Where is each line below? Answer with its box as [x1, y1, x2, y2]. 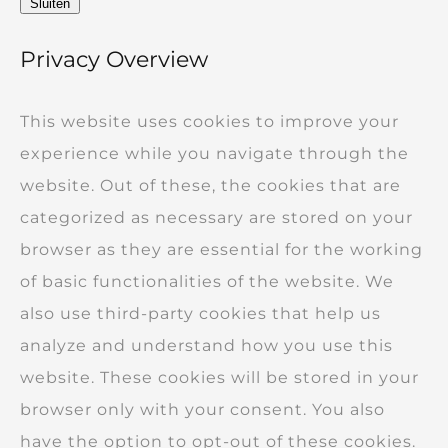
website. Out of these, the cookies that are [20, 175, 401, 195]
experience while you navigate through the [20, 143, 409, 163]
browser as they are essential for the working [20, 239, 423, 259]
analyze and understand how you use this [20, 335, 393, 355]
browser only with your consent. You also [20, 399, 385, 419]
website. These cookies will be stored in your [20, 367, 419, 387]
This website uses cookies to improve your [20, 111, 399, 131]
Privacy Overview [20, 45, 208, 73]
